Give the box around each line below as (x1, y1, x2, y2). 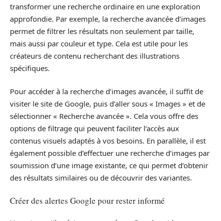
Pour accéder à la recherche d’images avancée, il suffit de (10, 86, 203, 96)
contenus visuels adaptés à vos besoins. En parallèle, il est (10, 136, 206, 146)
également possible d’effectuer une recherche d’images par (10, 148, 210, 158)
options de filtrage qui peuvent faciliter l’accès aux (10, 123, 179, 133)
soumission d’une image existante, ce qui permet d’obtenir (10, 160, 208, 170)
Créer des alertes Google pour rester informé (10, 194, 165, 206)
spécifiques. (10, 63, 50, 73)
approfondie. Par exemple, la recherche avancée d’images (10, 13, 206, 24)
